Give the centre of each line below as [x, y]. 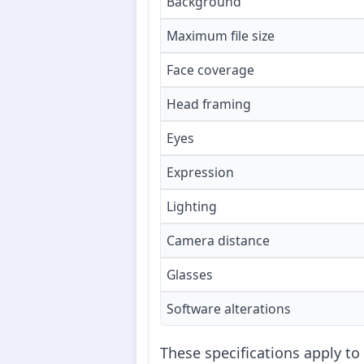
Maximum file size [221, 36]
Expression [200, 173]
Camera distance [218, 241]
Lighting [192, 207]
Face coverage [210, 70]
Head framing [209, 104]
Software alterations [229, 309]
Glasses [190, 275]
